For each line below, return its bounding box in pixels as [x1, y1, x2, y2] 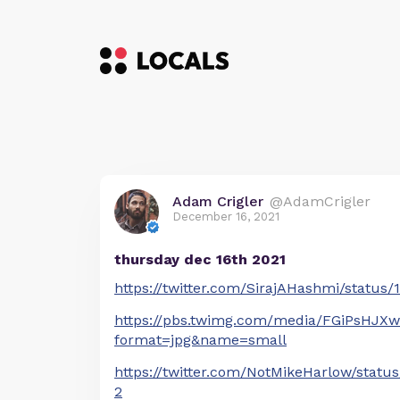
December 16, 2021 [172, 210, 279, 223]
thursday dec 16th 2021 [114, 251, 286, 268]
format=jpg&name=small [114, 331, 287, 348]
